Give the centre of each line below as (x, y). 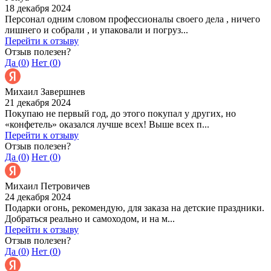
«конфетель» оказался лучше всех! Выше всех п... (107, 124)
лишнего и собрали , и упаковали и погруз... (96, 30)
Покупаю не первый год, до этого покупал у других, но (120, 113)
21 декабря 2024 (38, 102)
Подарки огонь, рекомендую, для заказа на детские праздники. (135, 207)
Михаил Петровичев (47, 186)
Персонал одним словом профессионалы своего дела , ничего (132, 19)
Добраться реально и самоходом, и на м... (90, 218)
